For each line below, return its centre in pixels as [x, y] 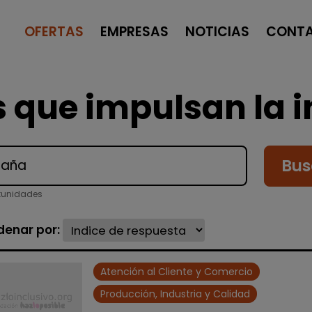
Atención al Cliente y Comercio [177, 271]
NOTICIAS [217, 31]
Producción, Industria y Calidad [175, 294]
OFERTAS [54, 31]
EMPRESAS [134, 31]
